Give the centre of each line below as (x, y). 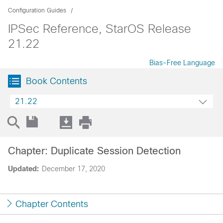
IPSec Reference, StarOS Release (100, 29)
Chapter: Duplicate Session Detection (94, 151)
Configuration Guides (37, 10)
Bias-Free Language (182, 63)
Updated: (23, 169)
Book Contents (56, 81)
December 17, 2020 (73, 169)
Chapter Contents (52, 204)
